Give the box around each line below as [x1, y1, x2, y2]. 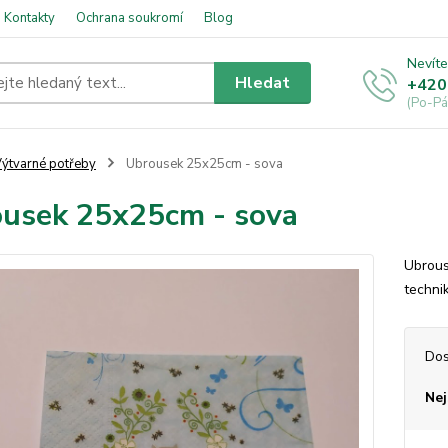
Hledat [235, 71, 291, 94]
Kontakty [4, 9, 55, 27]
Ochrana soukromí [76, 9, 183, 27]
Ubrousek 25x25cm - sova [122, 155, 283, 173]
